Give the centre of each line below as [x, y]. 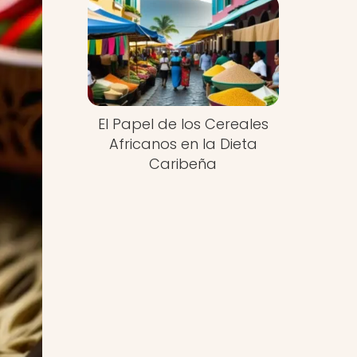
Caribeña [183, 164]
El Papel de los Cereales [183, 124]
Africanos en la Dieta [183, 144]
